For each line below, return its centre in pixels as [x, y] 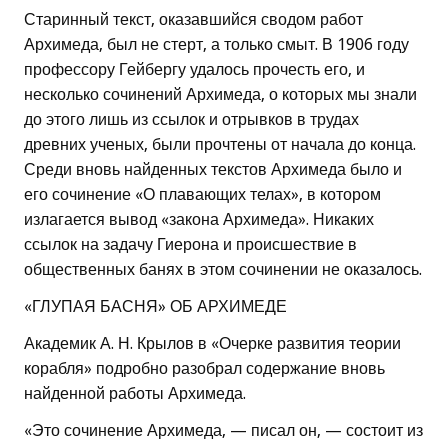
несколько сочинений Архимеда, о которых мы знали [220, 95]
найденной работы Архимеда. [135, 394]
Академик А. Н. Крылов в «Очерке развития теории [212, 344]
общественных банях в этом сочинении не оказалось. [223, 270]
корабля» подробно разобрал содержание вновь [204, 369]
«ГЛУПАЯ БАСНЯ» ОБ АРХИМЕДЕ [155, 307]
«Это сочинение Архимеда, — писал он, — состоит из [223, 431]
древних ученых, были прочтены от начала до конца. [220, 145]
